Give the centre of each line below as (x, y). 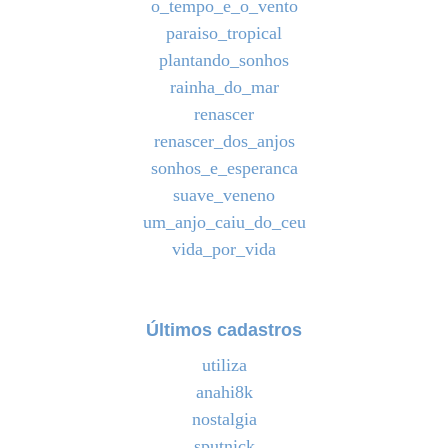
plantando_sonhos (224, 60)
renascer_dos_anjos (224, 141)
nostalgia (224, 419)
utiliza (224, 365)
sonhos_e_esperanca (224, 168)
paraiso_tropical (224, 33)
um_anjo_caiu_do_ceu (224, 222)
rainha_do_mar (224, 87)
